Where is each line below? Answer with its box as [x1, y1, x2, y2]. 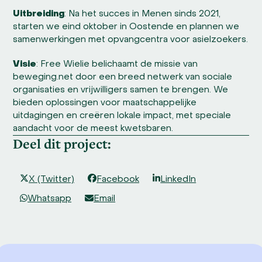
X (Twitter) [28, 175, 74, 184]
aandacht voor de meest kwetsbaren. [13, 124, 174, 133]
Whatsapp [27, 195, 72, 204]
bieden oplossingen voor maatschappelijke [13, 98, 197, 107]
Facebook [96, 175, 139, 184]
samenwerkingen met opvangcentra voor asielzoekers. [13, 35, 249, 44]
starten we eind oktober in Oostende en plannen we [13, 22, 240, 31]
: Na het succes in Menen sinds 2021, [64, 9, 221, 18]
